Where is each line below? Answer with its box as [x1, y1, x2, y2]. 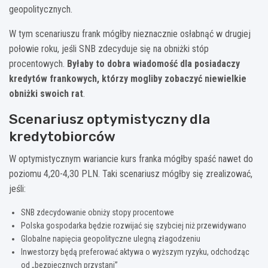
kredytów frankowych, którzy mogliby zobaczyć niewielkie [9, 73, 246, 85]
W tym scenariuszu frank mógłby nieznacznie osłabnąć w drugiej [9, 28, 251, 40]
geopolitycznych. [9, 4, 72, 16]
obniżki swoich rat [9, 88, 83, 100]
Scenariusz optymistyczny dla [9, 111, 210, 128]
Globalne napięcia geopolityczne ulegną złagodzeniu [21, 234, 200, 244]
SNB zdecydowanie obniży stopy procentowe [21, 208, 174, 218]
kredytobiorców [9, 128, 115, 145]
